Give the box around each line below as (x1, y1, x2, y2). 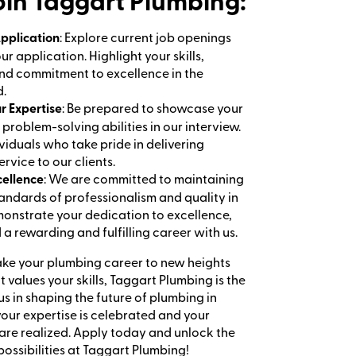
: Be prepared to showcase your (62, 99, 243, 117)
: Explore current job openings (60, 28, 231, 46)
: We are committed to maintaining (44, 169, 244, 188)
